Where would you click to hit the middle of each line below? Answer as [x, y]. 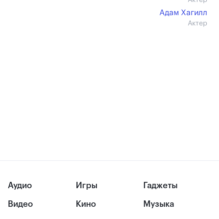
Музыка [159, 204]
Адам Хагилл [183, 13]
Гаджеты [161, 186]
